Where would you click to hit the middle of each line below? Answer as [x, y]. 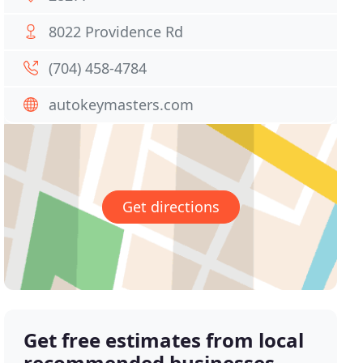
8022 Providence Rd [116, 32]
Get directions [171, 207]
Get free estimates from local [164, 340]
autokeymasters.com [122, 105]
